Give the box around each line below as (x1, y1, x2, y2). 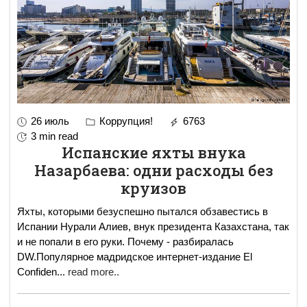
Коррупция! (97, 115, 153, 127)
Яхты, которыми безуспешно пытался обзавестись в (17, 206, 268, 218)
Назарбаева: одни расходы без (34, 160, 273, 181)
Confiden (17, 266, 57, 278)
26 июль (31, 115, 69, 127)
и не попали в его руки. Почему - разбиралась (17, 236, 234, 248)
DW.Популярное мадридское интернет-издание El (17, 251, 252, 263)
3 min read (31, 130, 78, 143)
